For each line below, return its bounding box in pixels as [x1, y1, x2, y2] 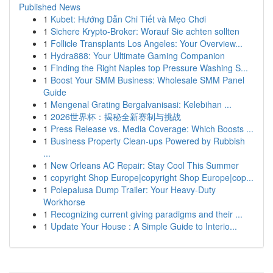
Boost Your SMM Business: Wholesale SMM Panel [51, 74, 244, 86]
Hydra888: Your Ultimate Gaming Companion [51, 49, 225, 62]
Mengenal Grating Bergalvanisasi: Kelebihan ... [51, 98, 232, 110]
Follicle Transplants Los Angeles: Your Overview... [51, 37, 243, 49]
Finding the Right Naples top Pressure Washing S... [51, 62, 248, 74]
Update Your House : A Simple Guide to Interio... [51, 220, 237, 232]
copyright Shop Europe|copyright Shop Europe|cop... [51, 171, 253, 183]
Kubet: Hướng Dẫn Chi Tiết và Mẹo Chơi [51, 13, 206, 25]
